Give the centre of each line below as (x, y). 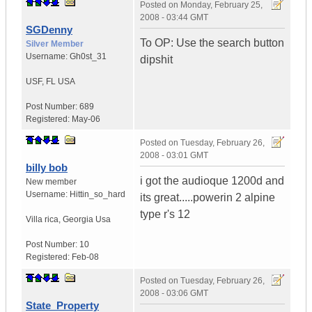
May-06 (86, 119)
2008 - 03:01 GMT (174, 156)
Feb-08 (85, 257)
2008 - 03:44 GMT (174, 18)
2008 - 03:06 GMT (174, 294)
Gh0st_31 (88, 57)
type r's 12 (165, 214)
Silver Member (55, 44)
